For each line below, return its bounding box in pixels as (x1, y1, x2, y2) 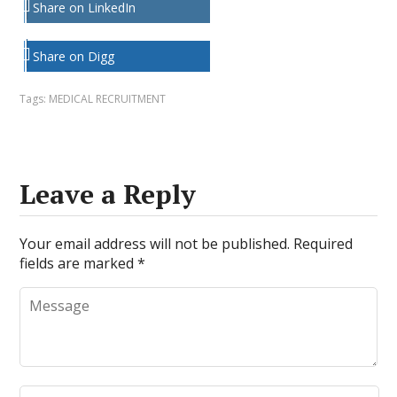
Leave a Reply (19, 176, 197, 213)
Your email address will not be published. (19, 234, 291, 254)
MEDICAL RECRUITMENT (49, 91, 167, 107)
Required (293, 234, 354, 254)
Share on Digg (33, 48, 115, 66)
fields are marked (19, 253, 138, 274)
